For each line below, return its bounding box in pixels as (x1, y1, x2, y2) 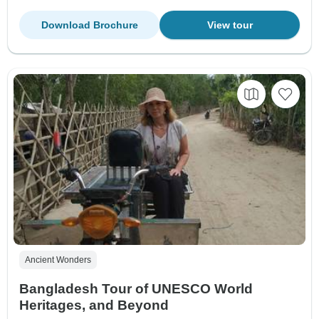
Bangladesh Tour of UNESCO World (19, 281, 253, 296)
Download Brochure (41, 19, 138, 31)
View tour (206, 19, 253, 31)
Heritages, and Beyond (19, 297, 169, 313)
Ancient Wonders (25, 254, 91, 265)
